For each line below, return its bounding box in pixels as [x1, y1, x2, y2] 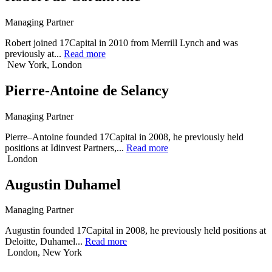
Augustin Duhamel [5, 176, 121, 192]
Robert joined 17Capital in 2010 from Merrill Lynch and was [5, 37, 238, 48]
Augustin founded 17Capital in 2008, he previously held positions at [5, 225, 266, 236]
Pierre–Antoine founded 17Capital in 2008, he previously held [5, 131, 243, 142]
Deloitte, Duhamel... [5, 236, 85, 247]
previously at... [5, 48, 64, 59]
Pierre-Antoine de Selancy [5, 82, 169, 98]
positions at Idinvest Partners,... [5, 142, 126, 153]
